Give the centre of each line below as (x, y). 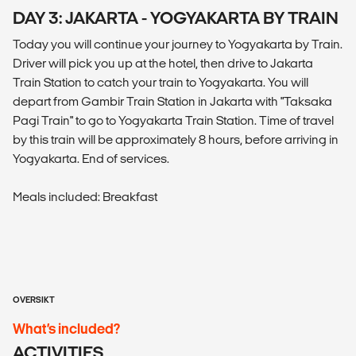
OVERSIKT (34, 300)
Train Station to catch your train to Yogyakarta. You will (161, 82)
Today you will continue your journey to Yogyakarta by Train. (178, 44)
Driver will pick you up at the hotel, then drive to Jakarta (163, 63)
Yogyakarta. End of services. (91, 159)
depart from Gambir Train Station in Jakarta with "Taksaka (172, 101)
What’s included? (66, 329)
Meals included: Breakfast (85, 197)
